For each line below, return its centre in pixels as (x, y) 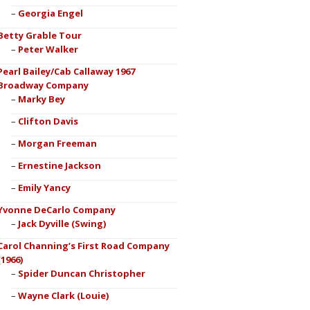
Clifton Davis (48, 121)
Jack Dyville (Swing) (62, 224)
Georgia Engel (50, 13)
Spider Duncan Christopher (81, 273)
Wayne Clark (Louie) (63, 295)
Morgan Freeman (57, 143)
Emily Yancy (44, 188)
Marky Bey (41, 99)
